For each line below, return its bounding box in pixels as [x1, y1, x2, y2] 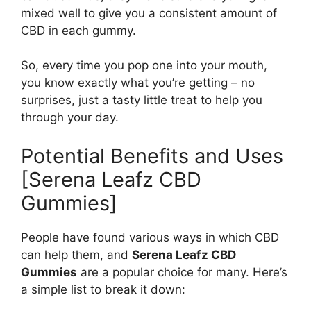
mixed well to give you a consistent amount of [21, 6, 277, 20]
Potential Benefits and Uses [21, 143, 283, 168]
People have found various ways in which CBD [21, 230, 279, 244]
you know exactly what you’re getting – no [21, 76, 255, 90]
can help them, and [21, 247, 132, 262]
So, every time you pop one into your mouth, [21, 58, 267, 72]
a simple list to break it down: [21, 282, 185, 296]
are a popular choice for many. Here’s [77, 264, 287, 279]
